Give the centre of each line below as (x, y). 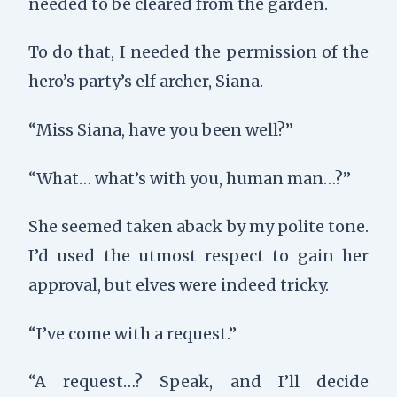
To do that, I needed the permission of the (198, 52)
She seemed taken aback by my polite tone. (198, 227)
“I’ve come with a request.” (132, 333)
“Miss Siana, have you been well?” (160, 129)
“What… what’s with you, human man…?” (189, 178)
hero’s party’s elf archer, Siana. (145, 82)
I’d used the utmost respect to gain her (198, 256)
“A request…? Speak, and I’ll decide (198, 382)
